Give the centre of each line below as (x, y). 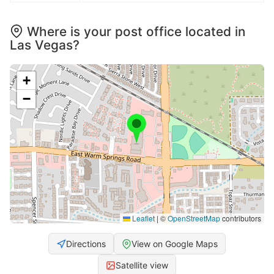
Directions (86, 244)
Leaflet (143, 218)
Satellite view (142, 265)
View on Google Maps (175, 244)
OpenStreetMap (194, 218)
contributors (241, 218)
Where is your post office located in (136, 32)
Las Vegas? (45, 45)
